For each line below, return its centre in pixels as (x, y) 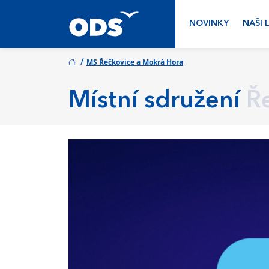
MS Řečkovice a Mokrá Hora (135, 62)
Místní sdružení (154, 101)
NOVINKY (209, 24)
